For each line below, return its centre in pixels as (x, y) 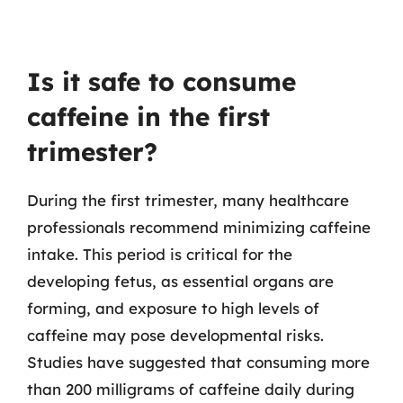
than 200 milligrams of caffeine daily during (191, 389)
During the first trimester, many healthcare (188, 200)
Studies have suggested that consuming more (198, 362)
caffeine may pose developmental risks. (175, 335)
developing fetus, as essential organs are (180, 281)
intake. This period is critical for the (160, 254)
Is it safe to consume (161, 81)
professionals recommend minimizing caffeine (199, 227)
